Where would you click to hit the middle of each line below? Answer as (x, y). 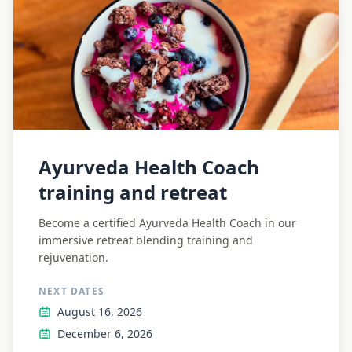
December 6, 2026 (105, 334)
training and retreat (133, 192)
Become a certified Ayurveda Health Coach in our (167, 223)
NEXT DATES (71, 291)
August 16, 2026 (100, 312)
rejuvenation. (73, 257)
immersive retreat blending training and (146, 240)
